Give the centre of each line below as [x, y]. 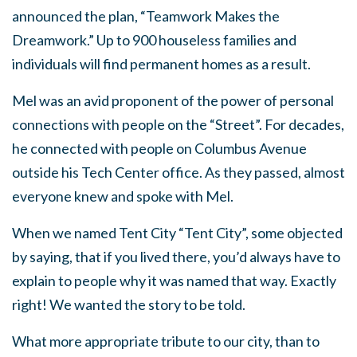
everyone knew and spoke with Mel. [123, 196]
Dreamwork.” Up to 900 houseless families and [154, 40]
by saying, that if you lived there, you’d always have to [176, 257]
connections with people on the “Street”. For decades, [178, 124]
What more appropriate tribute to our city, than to [166, 341]
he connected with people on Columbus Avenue [159, 148]
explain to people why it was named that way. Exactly [174, 280]
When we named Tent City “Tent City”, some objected [177, 233]
